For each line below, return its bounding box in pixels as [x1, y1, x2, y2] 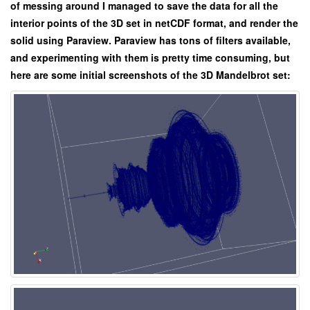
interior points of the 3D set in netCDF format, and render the [10, 16, 298, 30]
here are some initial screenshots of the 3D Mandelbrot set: [10, 68, 291, 82]
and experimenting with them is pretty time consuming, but [10, 51, 290, 65]
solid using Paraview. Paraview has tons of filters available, [10, 33, 291, 48]
